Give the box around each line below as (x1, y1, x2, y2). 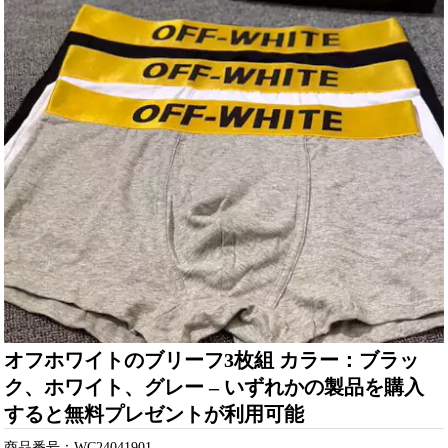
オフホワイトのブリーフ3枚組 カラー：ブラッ (4, 348, 420, 371)
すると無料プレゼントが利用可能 (4, 402, 305, 425)
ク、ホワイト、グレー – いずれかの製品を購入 (4, 375, 425, 398)
